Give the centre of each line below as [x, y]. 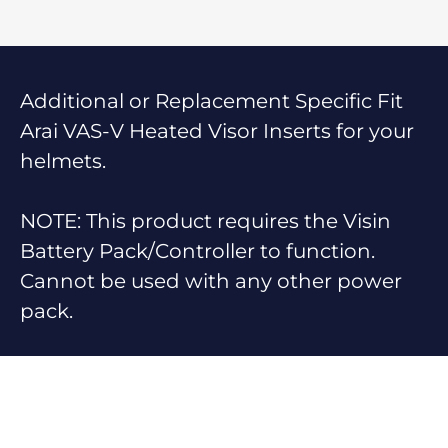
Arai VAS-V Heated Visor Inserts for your [217, 130]
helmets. [63, 160]
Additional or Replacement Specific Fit [211, 100]
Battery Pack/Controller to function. [197, 250]
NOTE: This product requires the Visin [205, 220]
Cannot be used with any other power [211, 280]
